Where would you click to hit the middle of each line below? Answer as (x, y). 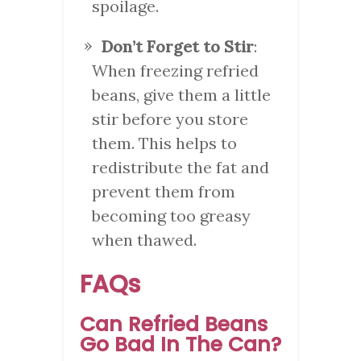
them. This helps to (164, 143)
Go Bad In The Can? (180, 344)
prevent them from (164, 191)
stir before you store (170, 118)
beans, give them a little (181, 94)
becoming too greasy (171, 215)
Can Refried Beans (174, 324)
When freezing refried (175, 70)
